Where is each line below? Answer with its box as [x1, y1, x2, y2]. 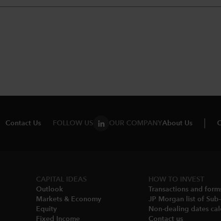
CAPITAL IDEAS [36, 176, 87, 183]
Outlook [36, 186, 63, 193]
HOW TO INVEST [148, 176, 204, 183]
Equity [36, 206, 57, 213]
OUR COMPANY [109, 120, 162, 127]
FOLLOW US [53, 120, 93, 127]
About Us [162, 120, 192, 127]
